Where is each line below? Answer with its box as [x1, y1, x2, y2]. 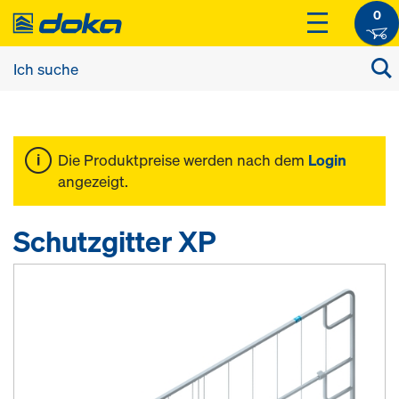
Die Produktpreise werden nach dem [58, 150, 308, 170]
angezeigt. [58, 171, 128, 191]
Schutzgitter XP [13, 223, 216, 260]
